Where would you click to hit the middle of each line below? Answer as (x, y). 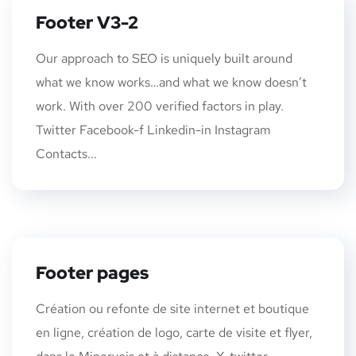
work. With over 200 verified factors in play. (160, 106)
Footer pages (92, 273)
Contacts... (66, 153)
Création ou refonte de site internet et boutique (172, 308)
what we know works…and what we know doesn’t (171, 82)
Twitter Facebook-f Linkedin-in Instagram (153, 130)
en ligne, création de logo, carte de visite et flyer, (174, 332)
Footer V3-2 (87, 22)
